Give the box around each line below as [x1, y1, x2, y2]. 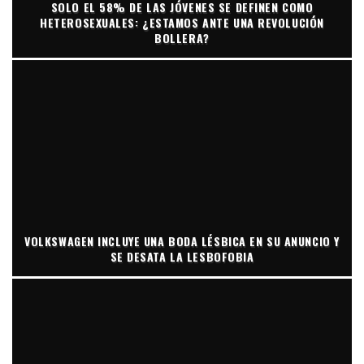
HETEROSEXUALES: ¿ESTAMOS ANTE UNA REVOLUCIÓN [40, 13, 324, 31]
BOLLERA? [154, 28, 210, 46]
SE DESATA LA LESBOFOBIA [110, 247, 254, 265]
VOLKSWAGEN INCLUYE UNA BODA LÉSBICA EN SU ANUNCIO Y [24, 232, 340, 249]
